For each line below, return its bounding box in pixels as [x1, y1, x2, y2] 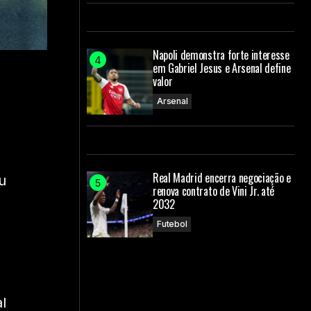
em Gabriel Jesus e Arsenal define [153, 60, 291, 76]
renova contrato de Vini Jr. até [153, 183, 275, 199]
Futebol [157, 219, 187, 229]
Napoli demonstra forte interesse [153, 47, 289, 63]
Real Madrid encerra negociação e [153, 169, 291, 186]
